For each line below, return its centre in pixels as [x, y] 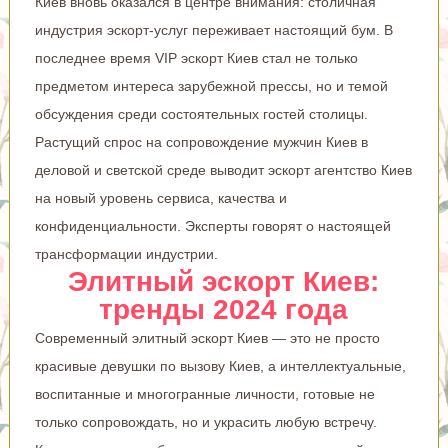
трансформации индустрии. [126, 253]
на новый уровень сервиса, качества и [160, 197]
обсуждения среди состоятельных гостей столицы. [201, 113]
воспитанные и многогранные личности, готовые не [204, 393]
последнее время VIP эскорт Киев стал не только [196, 57]
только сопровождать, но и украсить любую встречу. [205, 421]
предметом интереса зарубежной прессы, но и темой [211, 85]
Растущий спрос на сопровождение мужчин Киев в [201, 141]
